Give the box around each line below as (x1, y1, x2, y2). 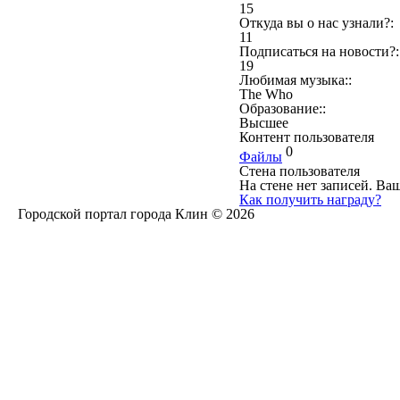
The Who (239, 87, 293, 102)
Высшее (239, 115, 288, 130)
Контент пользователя (239, 129, 374, 145)
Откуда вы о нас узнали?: (239, 15, 394, 30)
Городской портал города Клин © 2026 (18, 206, 254, 221)
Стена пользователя (239, 163, 360, 179)
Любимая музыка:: (239, 72, 352, 87)
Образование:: (239, 101, 326, 116)
